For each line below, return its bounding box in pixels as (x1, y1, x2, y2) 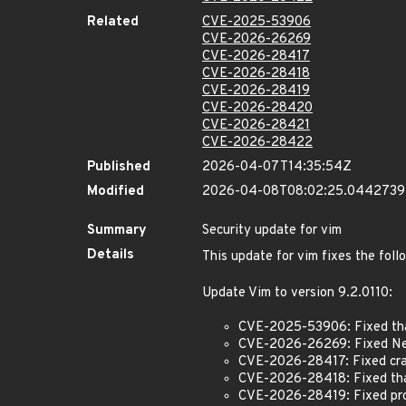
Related (87, 14, 139, 31)
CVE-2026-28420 (202, 100, 313, 117)
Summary (87, 222, 147, 239)
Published (87, 159, 150, 176)
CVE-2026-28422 (202, 134, 313, 151)
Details (87, 246, 134, 264)
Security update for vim (202, 222, 342, 239)
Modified (87, 183, 144, 200)
